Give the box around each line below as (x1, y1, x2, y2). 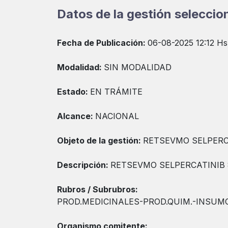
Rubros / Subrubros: (57, 184, 138, 194)
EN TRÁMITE (90, 87, 142, 97)
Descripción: (57, 160, 110, 170)
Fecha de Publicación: (57, 38, 148, 48)
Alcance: (57, 111, 95, 121)
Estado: (57, 87, 90, 97)
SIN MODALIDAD (104, 62, 172, 72)
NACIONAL (95, 111, 139, 121)
